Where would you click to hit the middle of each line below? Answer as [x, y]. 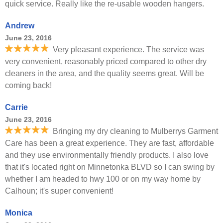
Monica [19, 213]
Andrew [20, 26]
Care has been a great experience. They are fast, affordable [110, 143]
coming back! [28, 85]
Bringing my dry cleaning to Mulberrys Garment [135, 131]
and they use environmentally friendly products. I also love [107, 155]
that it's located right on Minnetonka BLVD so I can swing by [110, 167]
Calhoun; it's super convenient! [59, 191]
